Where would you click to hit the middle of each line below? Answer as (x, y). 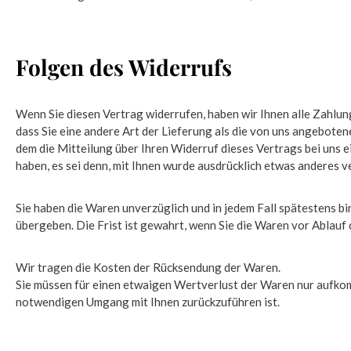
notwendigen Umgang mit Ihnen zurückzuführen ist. (148, 302)
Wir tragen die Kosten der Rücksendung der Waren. (148, 267)
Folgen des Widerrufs (124, 67)
